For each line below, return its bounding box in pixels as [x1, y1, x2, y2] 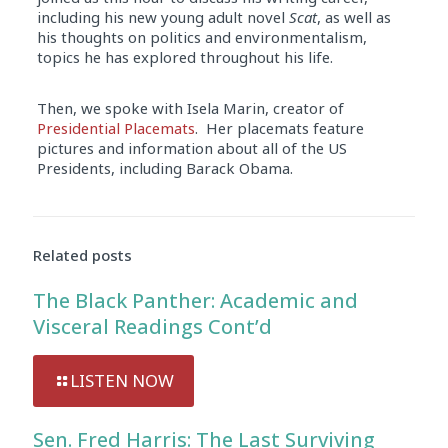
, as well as [316, 7, 391, 28]
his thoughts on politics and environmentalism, [36, 27, 367, 48]
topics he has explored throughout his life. [36, 47, 333, 68]
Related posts [33, 245, 132, 266]
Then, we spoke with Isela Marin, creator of [36, 98, 344, 119]
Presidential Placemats [36, 118, 195, 139]
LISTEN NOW [70, 369, 174, 393]
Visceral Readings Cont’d [33, 313, 272, 341]
